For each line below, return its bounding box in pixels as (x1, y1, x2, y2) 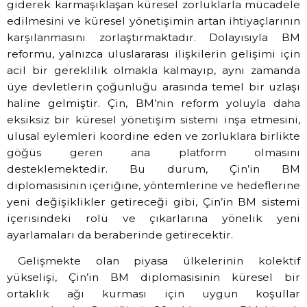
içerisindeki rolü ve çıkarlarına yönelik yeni (7, 211, 300, 225)
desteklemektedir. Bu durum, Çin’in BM (7, 162, 300, 175)
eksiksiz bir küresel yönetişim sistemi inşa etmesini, (7, 112, 300, 126)
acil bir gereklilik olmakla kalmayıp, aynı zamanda (7, 63, 300, 77)
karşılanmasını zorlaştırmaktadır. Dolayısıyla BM (7, 30, 300, 44)
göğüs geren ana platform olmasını (7, 145, 300, 159)
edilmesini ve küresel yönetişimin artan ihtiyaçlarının (7, 14, 300, 27)
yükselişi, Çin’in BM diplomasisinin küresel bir (7, 271, 300, 284)
